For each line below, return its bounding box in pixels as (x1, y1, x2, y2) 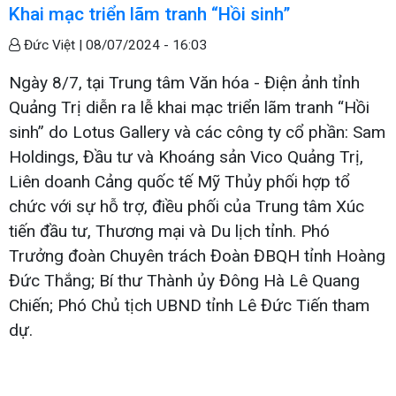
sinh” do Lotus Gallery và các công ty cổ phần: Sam (9, 121, 385, 142)
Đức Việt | (20, 36, 86, 53)
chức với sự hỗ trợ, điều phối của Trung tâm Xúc (9, 195, 364, 217)
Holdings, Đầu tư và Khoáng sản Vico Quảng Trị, (9, 146, 363, 167)
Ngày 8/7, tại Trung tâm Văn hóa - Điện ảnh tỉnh (9, 72, 360, 93)
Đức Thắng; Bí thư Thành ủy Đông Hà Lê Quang (9, 270, 360, 291)
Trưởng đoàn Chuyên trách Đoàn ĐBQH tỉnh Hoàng (9, 245, 385, 266)
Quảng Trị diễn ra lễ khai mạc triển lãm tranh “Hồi (9, 96, 369, 118)
